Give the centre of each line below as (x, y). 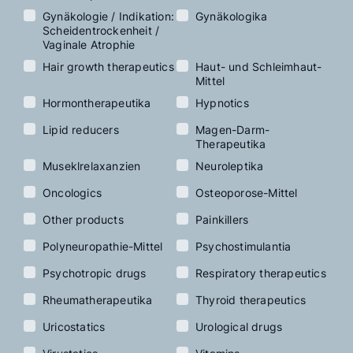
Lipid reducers (81, 130)
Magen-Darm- (233, 130)
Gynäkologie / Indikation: (108, 17)
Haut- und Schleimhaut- (259, 67)
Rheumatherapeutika (98, 300)
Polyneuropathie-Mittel (103, 247)
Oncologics (72, 193)
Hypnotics (222, 103)
